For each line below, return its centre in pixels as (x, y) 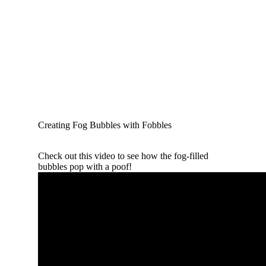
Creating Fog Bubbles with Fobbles (105, 125)
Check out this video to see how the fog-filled (123, 156)
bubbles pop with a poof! (85, 166)
